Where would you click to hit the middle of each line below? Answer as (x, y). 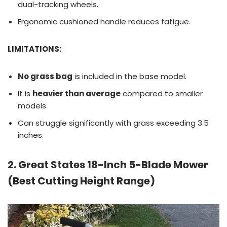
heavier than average (77, 93)
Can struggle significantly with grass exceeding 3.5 (113, 123)
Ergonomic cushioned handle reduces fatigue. (104, 21)
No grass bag (45, 76)
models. (33, 105)
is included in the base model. (129, 76)
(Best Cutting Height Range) (81, 181)
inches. (31, 135)
